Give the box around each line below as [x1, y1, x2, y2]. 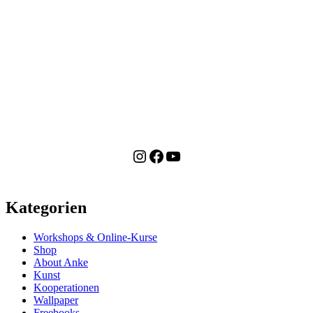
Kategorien [6, 198, 87, 217]
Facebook [147, 146, 213, 165]
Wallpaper [34, 294, 78, 307]
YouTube [164, 146, 226, 165]
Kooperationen [34, 282, 99, 294]
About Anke [34, 256, 88, 269]
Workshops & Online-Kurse [34, 231, 157, 244]
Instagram [131, 146, 198, 165]
